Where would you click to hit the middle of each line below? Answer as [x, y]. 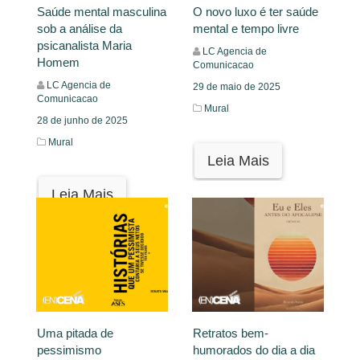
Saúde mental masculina [102, 12]
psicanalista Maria [84, 46]
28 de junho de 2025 [82, 121]
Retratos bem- [231, 333]
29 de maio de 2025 [237, 87]
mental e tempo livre [246, 29]
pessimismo [69, 350]
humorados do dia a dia [254, 350]
